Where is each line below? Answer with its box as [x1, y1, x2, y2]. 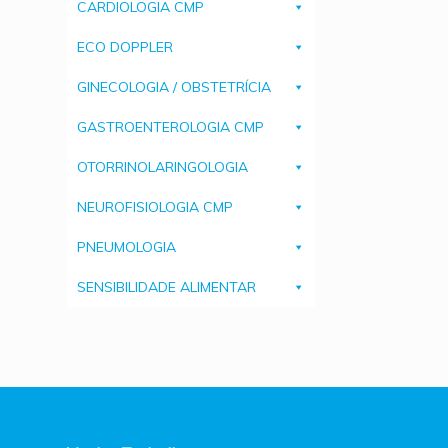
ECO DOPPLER [77, 38, 173, 57]
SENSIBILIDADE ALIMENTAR [77, 278, 256, 297]
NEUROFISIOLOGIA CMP [77, 198, 233, 217]
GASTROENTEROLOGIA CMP [77, 118, 264, 137]
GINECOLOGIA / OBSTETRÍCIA [77, 78, 271, 97]
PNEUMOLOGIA [77, 238, 176, 257]
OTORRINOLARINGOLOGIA [77, 158, 248, 177]
